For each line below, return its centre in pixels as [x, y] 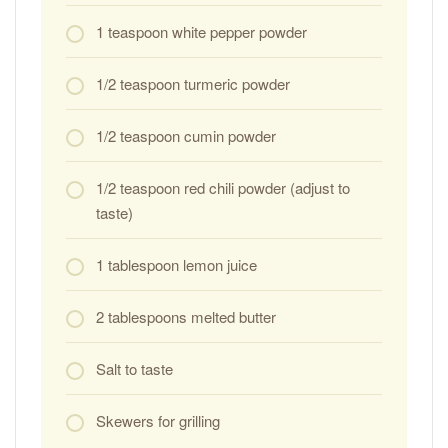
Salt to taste [134, 368]
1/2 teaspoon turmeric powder [193, 83]
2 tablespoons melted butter [186, 316]
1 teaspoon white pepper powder [201, 31]
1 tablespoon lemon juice [176, 264]
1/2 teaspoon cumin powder [186, 135]
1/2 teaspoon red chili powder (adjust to [223, 187]
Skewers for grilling [158, 420]
